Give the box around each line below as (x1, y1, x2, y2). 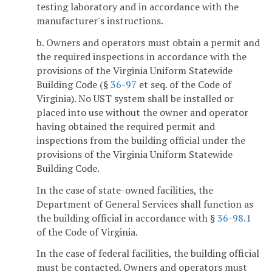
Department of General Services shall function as (36, 197, 253, 211)
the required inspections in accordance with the (36, 49, 246, 63)
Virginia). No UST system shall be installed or (36, 91, 234, 105)
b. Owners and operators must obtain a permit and (36, 35, 260, 49)
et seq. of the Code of (137, 77, 231, 91)
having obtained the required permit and (36, 119, 215, 133)
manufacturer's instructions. (36, 13, 163, 27)
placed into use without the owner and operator (36, 105, 248, 119)
